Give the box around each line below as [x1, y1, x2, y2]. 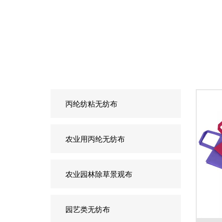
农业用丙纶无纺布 [65, 134, 125, 144]
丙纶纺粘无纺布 [65, 99, 117, 109]
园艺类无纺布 [65, 204, 110, 214]
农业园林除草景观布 [65, 169, 132, 179]
